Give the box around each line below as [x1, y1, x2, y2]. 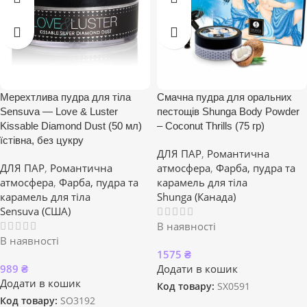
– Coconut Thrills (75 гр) [157, 120, 265, 132]
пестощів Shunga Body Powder [157, 106, 299, 117]
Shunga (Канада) [157, 190, 236, 204]
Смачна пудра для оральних [157, 91, 292, 103]
